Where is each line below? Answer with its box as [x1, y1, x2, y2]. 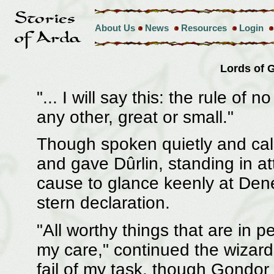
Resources [181, 23, 227, 33]
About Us [95, 23, 135, 33]
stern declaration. [36, 193, 170, 213]
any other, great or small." [36, 107, 234, 127]
